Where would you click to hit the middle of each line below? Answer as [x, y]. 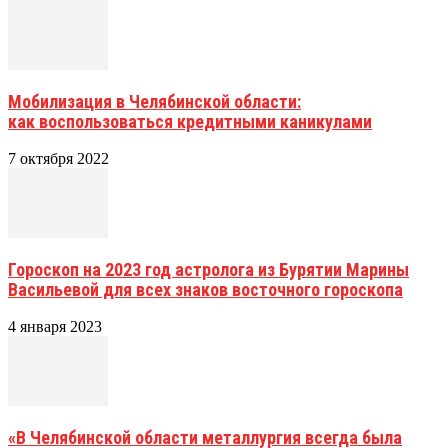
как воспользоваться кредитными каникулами [190, 121]
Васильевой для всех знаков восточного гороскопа [205, 289]
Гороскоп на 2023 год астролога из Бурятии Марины [208, 269]
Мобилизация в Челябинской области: [154, 101]
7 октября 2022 [58, 158]
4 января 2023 [55, 326]
